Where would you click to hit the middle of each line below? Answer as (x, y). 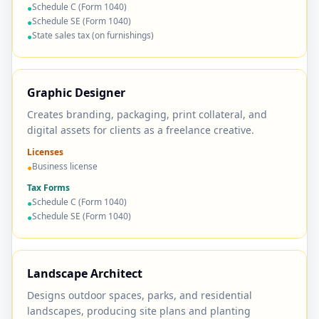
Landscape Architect (85, 273)
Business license (65, 166)
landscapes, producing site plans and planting (139, 311)
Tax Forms (48, 188)
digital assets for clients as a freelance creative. (141, 130)
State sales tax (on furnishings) (93, 35)
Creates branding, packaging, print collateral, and (147, 114)
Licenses (45, 152)
